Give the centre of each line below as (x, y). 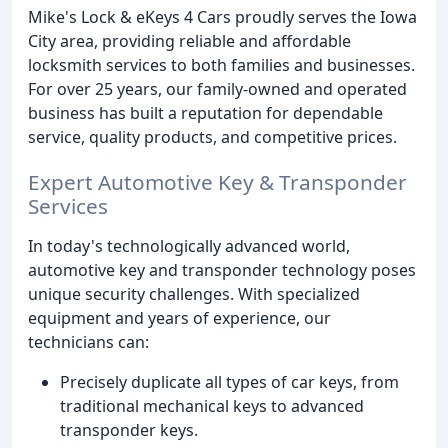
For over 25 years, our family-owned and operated (217, 88)
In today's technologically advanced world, (189, 245)
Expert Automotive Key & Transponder (217, 181)
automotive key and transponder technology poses (222, 269)
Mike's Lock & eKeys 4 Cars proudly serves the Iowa (222, 16)
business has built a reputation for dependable (205, 112)
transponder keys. (129, 429)
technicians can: (88, 341)
